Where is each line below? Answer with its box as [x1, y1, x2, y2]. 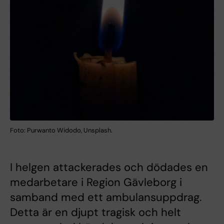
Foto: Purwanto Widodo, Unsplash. [10, 126, 112, 135]
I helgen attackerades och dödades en [10, 160, 208, 175]
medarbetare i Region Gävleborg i [10, 175, 182, 190]
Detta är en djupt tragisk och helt [10, 205, 181, 220]
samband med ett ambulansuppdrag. [10, 190, 201, 205]
